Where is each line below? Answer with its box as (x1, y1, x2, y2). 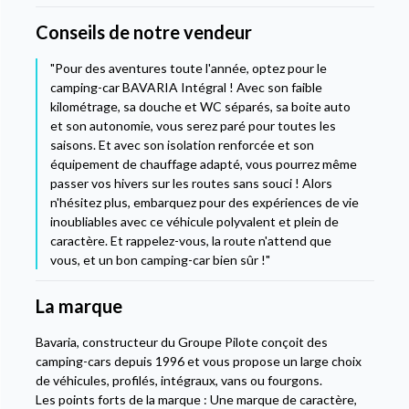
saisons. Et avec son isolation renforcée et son (49, 137, 314, 153)
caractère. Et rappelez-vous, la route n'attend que (49, 233, 331, 249)
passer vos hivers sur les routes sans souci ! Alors (49, 175, 332, 192)
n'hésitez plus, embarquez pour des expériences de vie (49, 194, 359, 211)
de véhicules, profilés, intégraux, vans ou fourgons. (35, 372, 322, 389)
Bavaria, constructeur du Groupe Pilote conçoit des (35, 334, 328, 351)
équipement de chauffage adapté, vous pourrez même (49, 156, 357, 173)
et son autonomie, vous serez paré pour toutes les (49, 118, 336, 134)
